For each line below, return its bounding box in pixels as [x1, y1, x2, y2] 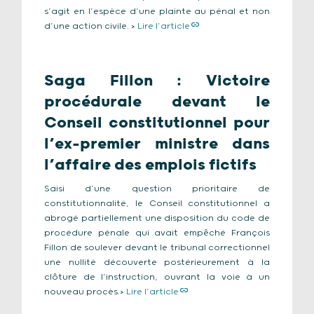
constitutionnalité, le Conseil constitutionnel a [44, 198, 270, 209]
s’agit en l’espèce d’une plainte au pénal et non [44, 6, 270, 17]
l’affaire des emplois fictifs [44, 156, 257, 174]
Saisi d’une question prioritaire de [44, 184, 270, 194]
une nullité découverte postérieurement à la [44, 257, 270, 268]
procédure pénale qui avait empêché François [44, 228, 270, 238]
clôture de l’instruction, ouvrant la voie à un [44, 272, 270, 282]
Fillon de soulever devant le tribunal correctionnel [44, 243, 270, 253]
